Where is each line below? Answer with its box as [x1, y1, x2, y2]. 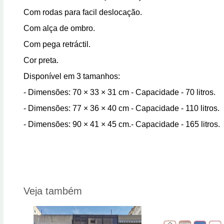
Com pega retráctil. [23, 39, 90, 48]
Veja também [23, 185, 82, 196]
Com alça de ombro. [23, 23, 95, 32]
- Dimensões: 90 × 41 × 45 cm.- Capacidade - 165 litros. [23, 119, 220, 128]
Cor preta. [23, 55, 58, 64]
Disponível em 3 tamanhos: [23, 71, 120, 80]
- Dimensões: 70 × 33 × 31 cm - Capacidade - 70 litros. [23, 87, 215, 96]
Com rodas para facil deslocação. [23, 7, 142, 16]
